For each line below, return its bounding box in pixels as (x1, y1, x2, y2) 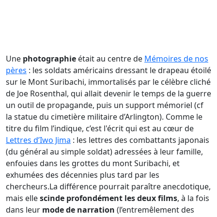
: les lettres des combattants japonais (71, 134, 209, 145)
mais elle (6, 192, 40, 203)
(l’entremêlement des (115, 204, 194, 215)
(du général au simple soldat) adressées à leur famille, (6, 146, 203, 157)
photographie (23, 53, 76, 64)
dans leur (6, 204, 42, 215)
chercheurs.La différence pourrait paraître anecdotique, (6, 181, 211, 192)
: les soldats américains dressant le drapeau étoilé (27, 64, 211, 76)
